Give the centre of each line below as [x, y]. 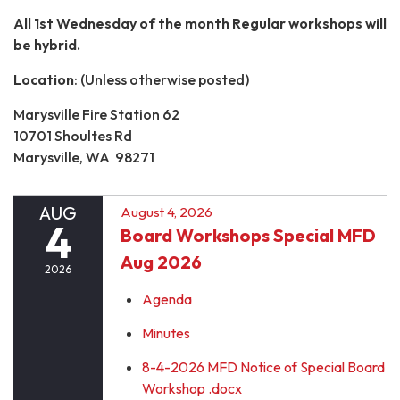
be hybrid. [47, 44]
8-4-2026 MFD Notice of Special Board [263, 367]
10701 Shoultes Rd [74, 135]
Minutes [166, 333]
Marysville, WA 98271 [84, 157]
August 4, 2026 [167, 212]
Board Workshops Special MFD [248, 235]
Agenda [167, 299]
